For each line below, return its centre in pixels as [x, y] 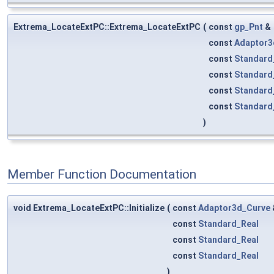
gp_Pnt [249, 27]
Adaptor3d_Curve [234, 208]
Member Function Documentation [102, 175]
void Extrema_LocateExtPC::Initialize [89, 208]
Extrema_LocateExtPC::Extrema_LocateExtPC [107, 27]
